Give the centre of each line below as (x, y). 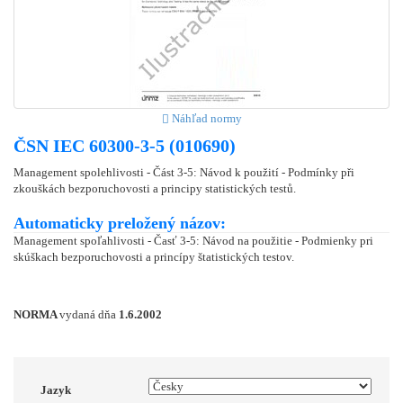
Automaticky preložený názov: (120, 223)
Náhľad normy (205, 118)
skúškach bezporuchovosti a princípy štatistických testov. (154, 256)
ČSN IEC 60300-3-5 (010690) (125, 145)
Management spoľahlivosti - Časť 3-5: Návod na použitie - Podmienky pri (193, 240)
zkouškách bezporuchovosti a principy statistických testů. (155, 188)
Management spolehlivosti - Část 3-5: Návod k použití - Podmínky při (184, 172)
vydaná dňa (89, 314)
